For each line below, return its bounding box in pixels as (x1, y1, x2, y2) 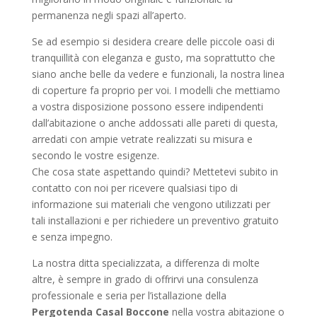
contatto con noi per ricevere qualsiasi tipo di (31, 181, 238, 195)
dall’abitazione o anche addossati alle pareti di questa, (31, 116, 278, 129)
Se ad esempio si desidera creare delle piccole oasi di (31, 35, 275, 48)
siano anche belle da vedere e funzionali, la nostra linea (31, 67, 284, 81)
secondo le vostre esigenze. (31, 149, 159, 162)
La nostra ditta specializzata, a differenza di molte (31, 256, 260, 270)
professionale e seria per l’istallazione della (31, 289, 226, 302)
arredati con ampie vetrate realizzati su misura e (31, 132, 253, 146)
